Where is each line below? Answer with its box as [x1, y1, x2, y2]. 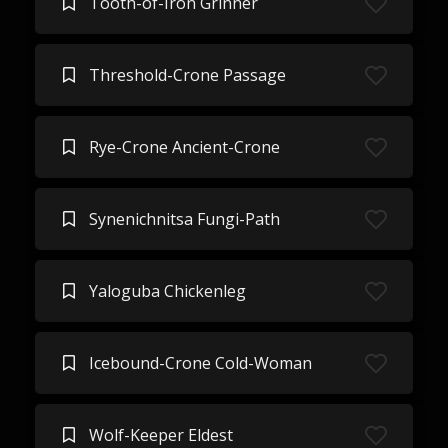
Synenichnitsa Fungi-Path [88, 208, 280, 230]
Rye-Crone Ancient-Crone [88, 136, 280, 158]
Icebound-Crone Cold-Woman [88, 352, 312, 374]
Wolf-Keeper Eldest [88, 424, 233, 446]
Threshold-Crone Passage [88, 64, 286, 86]
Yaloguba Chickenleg [88, 280, 246, 302]
